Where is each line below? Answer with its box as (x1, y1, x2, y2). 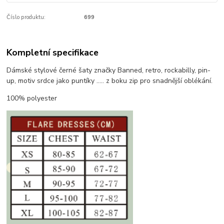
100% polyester (6, 93, 57, 103)
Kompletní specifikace (6, 46, 99, 59)
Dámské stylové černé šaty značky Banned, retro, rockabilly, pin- (6, 65, 211, 75)
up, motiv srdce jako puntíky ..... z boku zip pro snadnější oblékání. (6, 76, 217, 86)
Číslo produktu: (6, 13, 46, 21)
